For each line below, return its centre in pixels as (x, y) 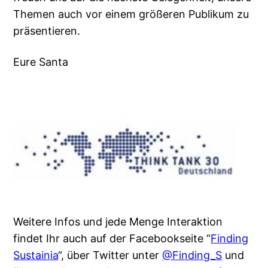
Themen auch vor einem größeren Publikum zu (131, 14)
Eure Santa (41, 62)
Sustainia (36, 255)
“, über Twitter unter (110, 255)
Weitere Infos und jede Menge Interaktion (118, 222)
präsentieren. (47, 31)
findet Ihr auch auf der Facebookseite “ (112, 239)
